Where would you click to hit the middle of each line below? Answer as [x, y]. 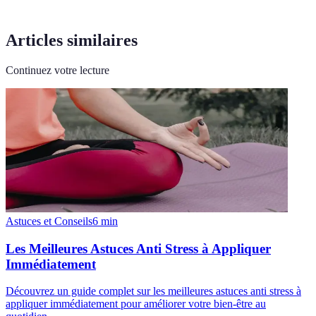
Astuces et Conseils [49, 221]
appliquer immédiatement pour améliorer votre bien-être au [136, 304]
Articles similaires [72, 40]
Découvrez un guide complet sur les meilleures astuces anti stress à [153, 291]
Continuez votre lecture [57, 70]
